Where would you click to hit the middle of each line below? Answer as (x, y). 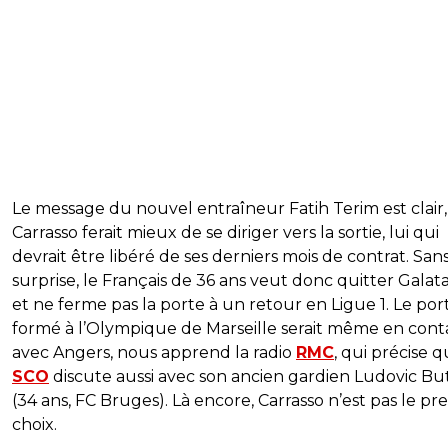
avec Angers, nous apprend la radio (154, 352)
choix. (34, 424)
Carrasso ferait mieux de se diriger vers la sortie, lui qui (225, 232)
